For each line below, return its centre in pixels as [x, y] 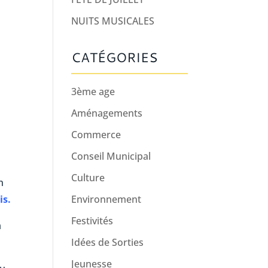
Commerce [96, 135]
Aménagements [107, 113]
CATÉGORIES [115, 57]
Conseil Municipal [111, 156]
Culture [88, 178]
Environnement [106, 199]
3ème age [93, 92]
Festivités [92, 221]
